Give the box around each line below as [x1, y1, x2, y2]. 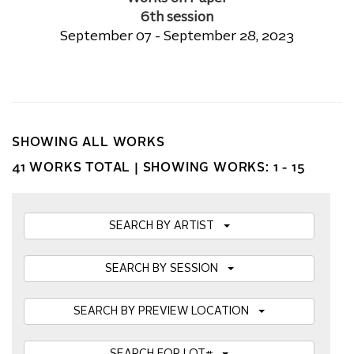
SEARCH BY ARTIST [108, 220, 224, 232]
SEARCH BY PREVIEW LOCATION [73, 306, 258, 317]
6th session [141, 11, 213, 24]
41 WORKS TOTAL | [12, 162, 143, 175]
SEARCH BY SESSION [104, 263, 228, 274]
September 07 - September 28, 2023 [60, 30, 294, 43]
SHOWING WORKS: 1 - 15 [142, 162, 305, 175]
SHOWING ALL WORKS [12, 137, 165, 149]
